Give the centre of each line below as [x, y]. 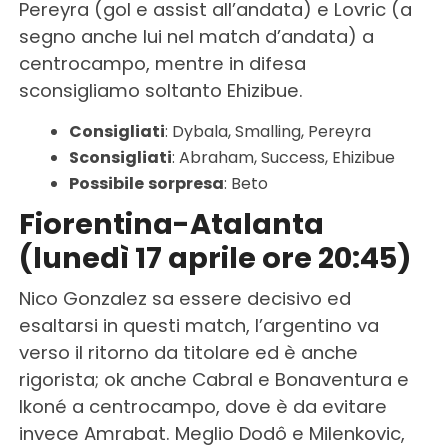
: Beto [245, 183]
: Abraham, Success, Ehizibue [283, 157]
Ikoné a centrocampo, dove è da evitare [202, 406]
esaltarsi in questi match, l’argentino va [198, 325]
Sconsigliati [120, 157]
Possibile [106, 183]
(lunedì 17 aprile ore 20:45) [215, 257]
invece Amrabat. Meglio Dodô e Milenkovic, [211, 433]
